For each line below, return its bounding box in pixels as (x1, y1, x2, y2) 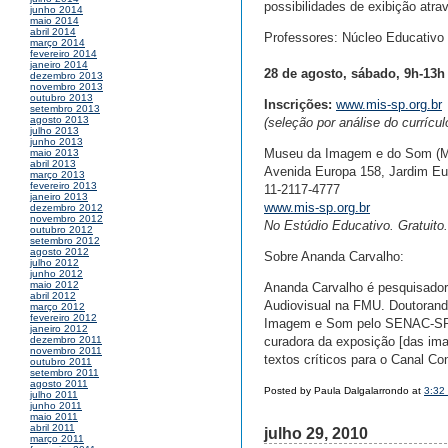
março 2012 (30, 301, 85, 313)
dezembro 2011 (30, 334, 102, 346)
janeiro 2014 (30, 59, 88, 71)
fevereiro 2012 (30, 312, 97, 324)
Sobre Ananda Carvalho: (264, 249, 404, 265)
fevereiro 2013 (30, 180, 97, 192)
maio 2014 (30, 15, 79, 27)
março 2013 (30, 169, 85, 181)
